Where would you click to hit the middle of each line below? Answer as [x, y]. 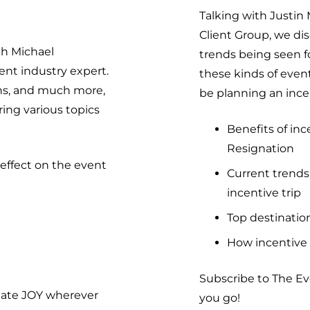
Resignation [261, 149]
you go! [220, 298]
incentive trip [264, 193]
